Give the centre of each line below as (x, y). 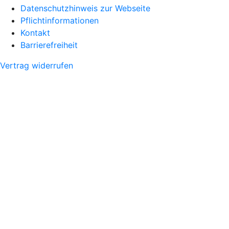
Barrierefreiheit (49, 45)
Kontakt (35, 32)
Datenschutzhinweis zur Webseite (85, 8)
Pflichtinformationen (60, 20)
